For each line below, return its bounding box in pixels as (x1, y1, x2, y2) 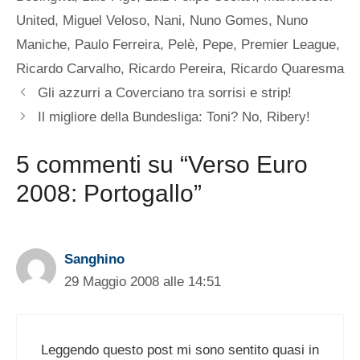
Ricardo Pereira (129, 61, 223, 77)
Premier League (241, 37, 336, 53)
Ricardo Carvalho (16, 61, 121, 77)
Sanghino (64, 251, 125, 267)
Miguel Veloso (63, 13, 146, 29)
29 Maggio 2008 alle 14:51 (64, 273, 221, 289)
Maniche (16, 37, 67, 53)
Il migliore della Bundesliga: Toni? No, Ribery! (38, 109, 311, 125)
